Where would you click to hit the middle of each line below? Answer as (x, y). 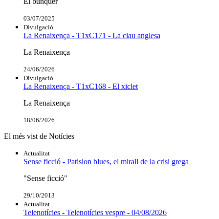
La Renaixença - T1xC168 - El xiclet (81, 87)
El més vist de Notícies (39, 136)
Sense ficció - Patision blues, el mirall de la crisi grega (106, 162)
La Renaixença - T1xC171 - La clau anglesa (92, 36)
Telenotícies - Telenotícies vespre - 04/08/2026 (95, 213)
